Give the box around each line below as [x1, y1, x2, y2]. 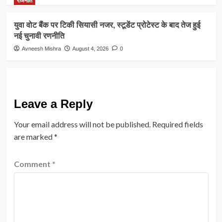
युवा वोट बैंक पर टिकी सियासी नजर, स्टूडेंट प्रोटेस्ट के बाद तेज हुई [13, 21, 200, 30]
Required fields [152, 119, 203, 129]
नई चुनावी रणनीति [13, 32, 64, 41]
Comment [13, 159, 52, 169]
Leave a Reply [13, 97, 93, 111]
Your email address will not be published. [13, 119, 151, 129]
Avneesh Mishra [21, 46, 61, 52]
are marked [13, 132, 54, 142]
